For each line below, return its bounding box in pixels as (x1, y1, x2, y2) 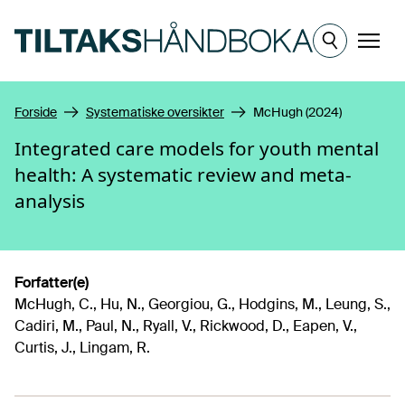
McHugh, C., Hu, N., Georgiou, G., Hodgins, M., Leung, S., (14, 295, 391, 314)
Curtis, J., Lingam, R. (14, 338, 150, 357)
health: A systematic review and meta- (14, 162, 352, 187)
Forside (14, 104, 57, 120)
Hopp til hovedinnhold (14, 7, 159, 26)
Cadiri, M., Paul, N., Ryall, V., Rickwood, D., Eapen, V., (14, 316, 357, 335)
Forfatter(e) (14, 273, 89, 292)
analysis (14, 188, 85, 213)
